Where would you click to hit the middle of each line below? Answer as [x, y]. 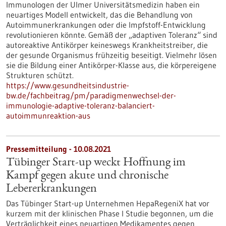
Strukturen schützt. [40, 75]
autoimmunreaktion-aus [48, 116]
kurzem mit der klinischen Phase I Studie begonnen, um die [110, 213]
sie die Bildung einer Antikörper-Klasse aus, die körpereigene [111, 65]
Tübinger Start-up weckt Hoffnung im [96, 163]
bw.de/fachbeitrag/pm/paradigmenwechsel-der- [91, 95]
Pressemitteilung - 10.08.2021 [59, 149]
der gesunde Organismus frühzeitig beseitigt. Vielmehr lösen [111, 55]
